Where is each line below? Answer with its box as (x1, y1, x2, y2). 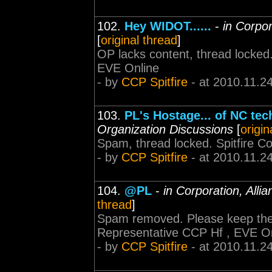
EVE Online (97, 61, 159, 75)
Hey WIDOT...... (124, 19, 211, 33)
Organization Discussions (97, 123, 233, 136)
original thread (101, 33, 177, 47)
